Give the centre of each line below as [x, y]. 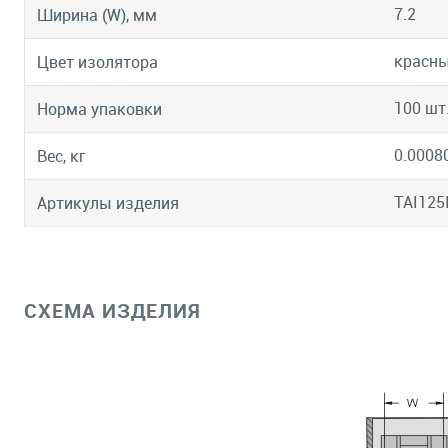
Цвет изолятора [97, 62]
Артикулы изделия [108, 203]
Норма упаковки [99, 109]
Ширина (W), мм [97, 15]
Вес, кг [61, 156]
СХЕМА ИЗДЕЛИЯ [112, 310]
